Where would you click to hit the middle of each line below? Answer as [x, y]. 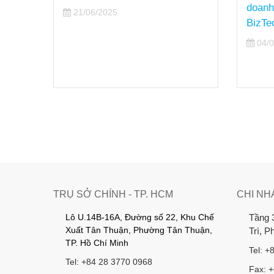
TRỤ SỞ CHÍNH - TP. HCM [113, 194]
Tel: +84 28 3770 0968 [109, 262]
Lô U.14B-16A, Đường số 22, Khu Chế [140, 217]
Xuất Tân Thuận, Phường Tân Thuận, [139, 230]
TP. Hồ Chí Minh [97, 243]
